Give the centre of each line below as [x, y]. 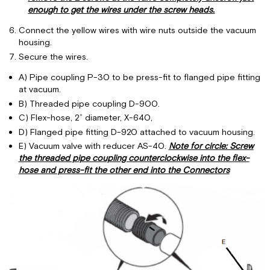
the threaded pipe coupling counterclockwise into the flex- [134, 159]
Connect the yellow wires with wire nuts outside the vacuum [137, 31]
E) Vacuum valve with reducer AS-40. [93, 146]
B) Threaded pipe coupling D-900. [89, 104]
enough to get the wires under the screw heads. [121, 10]
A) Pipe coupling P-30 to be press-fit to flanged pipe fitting [139, 78]
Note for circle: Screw [211, 146]
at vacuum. [39, 90]
